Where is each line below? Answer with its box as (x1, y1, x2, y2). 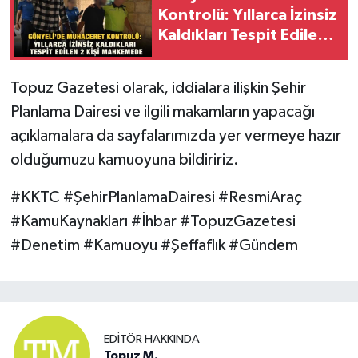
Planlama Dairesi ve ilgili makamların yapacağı (10, 104, 315, 121)
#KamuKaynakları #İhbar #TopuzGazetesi (10, 213, 296, 230)
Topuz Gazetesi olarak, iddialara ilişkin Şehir (10, 80, 306, 97)
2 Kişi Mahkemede (158, 46, 294, 63)
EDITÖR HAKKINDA (104, 332, 200, 345)
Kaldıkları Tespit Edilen (158, 26, 327, 43)
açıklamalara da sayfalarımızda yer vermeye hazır (10, 128, 341, 145)
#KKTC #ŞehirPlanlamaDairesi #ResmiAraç (10, 189, 302, 206)
